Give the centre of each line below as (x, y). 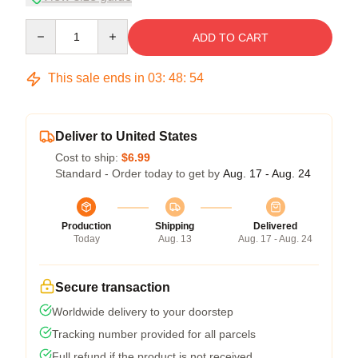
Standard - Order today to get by (139, 174)
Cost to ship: (88, 158)
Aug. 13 (175, 239)
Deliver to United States (126, 137)
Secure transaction (113, 288)
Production (86, 227)
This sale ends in (96, 78)
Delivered (275, 227)
